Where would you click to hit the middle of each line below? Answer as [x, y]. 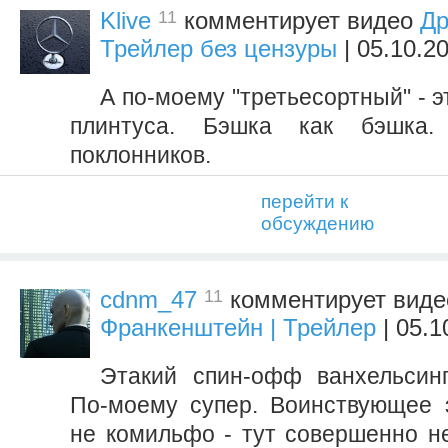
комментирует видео [298, 21]
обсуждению [317, 224]
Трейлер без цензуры [218, 49]
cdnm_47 [148, 300]
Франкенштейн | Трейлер [238, 328]
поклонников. [140, 155]
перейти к [304, 202]
